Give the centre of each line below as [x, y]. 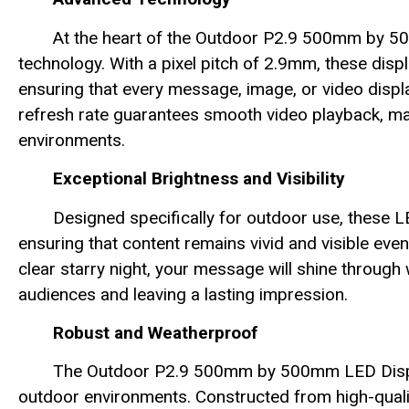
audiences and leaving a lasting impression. [183, 294]
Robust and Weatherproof [155, 332]
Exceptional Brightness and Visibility [199, 179]
